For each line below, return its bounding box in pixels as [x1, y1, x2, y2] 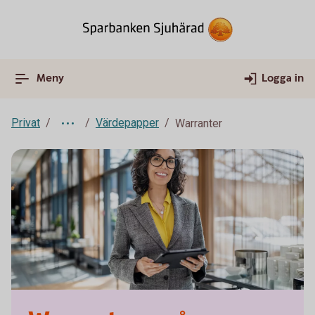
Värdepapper [96, 116, 159, 129]
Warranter [175, 117, 222, 130]
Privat [11, 116, 40, 129]
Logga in [262, 71, 304, 86]
